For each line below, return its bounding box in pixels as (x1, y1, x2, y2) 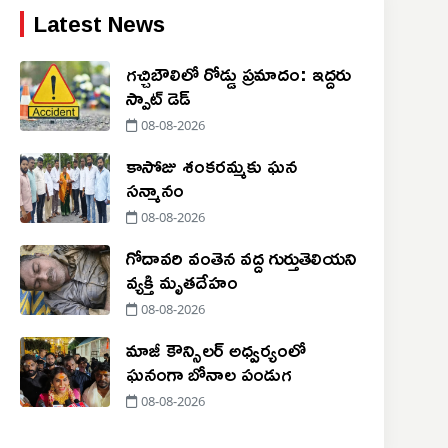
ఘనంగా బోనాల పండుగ (125, 354, 292, 393)
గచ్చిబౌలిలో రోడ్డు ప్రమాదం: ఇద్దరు (125, 54, 351, 93)
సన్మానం (125, 170, 184, 209)
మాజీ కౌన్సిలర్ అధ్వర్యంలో (125, 330, 306, 369)
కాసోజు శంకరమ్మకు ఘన (125, 146, 297, 185)
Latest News (33, 3, 165, 46)
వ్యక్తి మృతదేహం (125, 262, 238, 301)
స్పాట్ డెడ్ (125, 78, 190, 117)
